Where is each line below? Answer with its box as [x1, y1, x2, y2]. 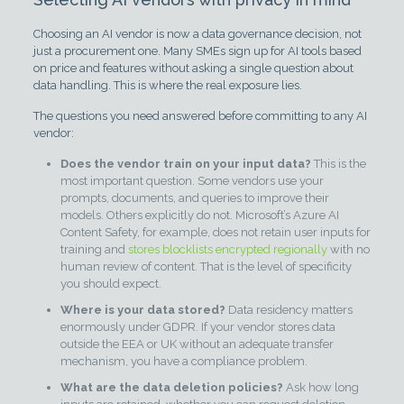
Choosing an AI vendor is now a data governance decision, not [32, 27, 362, 41]
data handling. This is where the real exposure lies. [32, 78, 302, 92]
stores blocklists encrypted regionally [127, 243, 327, 256]
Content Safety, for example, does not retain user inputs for [60, 225, 371, 239]
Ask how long [282, 381, 359, 394]
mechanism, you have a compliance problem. [60, 354, 308, 368]
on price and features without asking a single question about [32, 61, 353, 75]
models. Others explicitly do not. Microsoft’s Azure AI [60, 208, 339, 222]
